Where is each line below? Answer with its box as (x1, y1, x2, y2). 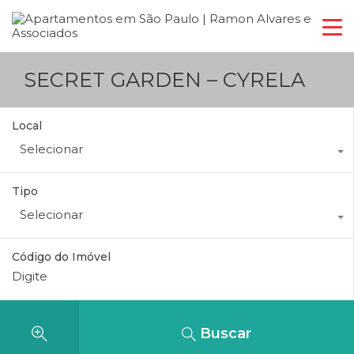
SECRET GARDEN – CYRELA (24, 67, 305, 92)
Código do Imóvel (12, 250, 111, 264)
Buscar (200, 325, 251, 342)
